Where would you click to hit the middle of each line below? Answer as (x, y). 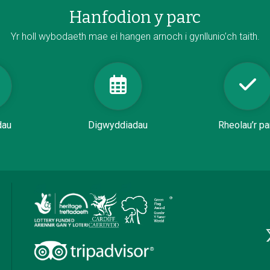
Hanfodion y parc (135, 17)
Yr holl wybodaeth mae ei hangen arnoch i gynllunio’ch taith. (135, 36)
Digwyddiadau (118, 125)
